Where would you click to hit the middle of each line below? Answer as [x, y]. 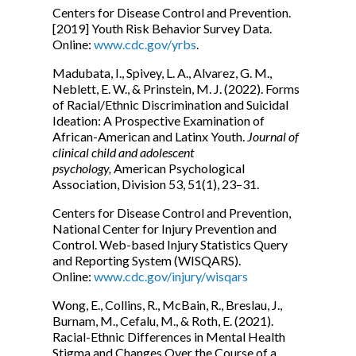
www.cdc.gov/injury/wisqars [171, 276]
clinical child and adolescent [123, 152]
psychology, [83, 168]
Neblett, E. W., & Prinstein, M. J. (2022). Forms [176, 89]
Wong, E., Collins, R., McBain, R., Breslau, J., [167, 305]
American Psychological [179, 168]
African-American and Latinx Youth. [150, 136]
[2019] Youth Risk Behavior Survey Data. [162, 28]
